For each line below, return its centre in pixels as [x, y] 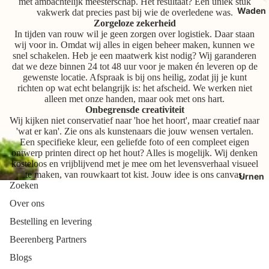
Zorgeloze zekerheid [134, 23]
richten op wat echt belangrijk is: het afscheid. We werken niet [134, 88]
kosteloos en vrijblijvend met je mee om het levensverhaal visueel [134, 164]
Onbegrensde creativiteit [134, 110]
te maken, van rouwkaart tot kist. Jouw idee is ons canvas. [134, 175]
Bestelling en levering [51, 222]
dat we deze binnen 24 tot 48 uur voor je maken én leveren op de [134, 67]
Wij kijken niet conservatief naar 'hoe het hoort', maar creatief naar [134, 121]
